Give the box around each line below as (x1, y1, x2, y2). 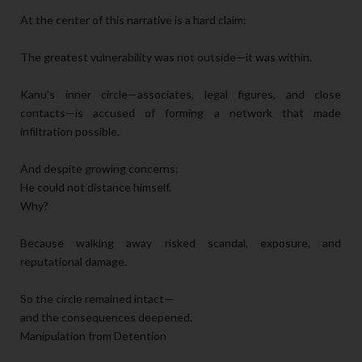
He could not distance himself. (20, 179, 171, 194)
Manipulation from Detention (20, 328, 166, 343)
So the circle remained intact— (20, 291, 174, 305)
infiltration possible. (20, 124, 120, 138)
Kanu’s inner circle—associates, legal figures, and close (20, 86, 341, 101)
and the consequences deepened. (20, 309, 192, 324)
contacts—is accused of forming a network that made (20, 105, 341, 120)
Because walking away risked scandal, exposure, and (20, 235, 341, 250)
